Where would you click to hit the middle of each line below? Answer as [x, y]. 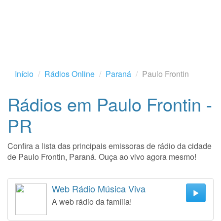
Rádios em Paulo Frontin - [110, 104]
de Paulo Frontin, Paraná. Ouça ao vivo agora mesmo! [102, 157]
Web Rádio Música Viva [99, 188]
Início [24, 74]
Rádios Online [70, 74]
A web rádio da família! [92, 202]
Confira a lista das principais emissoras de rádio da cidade [110, 146]
